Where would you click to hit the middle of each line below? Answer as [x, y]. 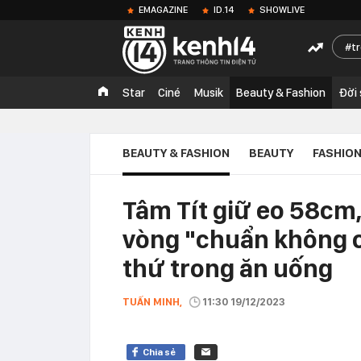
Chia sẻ [159, 352]
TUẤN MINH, [152, 302]
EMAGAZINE [163, 10]
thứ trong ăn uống [228, 268]
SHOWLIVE [282, 10]
